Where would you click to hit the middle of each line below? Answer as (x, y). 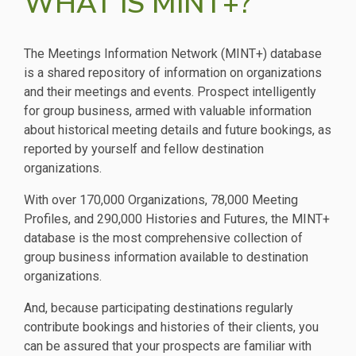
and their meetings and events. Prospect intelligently (170, 92)
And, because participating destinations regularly (159, 308)
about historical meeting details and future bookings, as (178, 130)
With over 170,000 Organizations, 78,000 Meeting (161, 200)
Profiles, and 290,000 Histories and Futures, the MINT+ (177, 219)
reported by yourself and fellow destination (144, 149)
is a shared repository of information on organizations (173, 73)
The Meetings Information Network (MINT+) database (173, 54)
